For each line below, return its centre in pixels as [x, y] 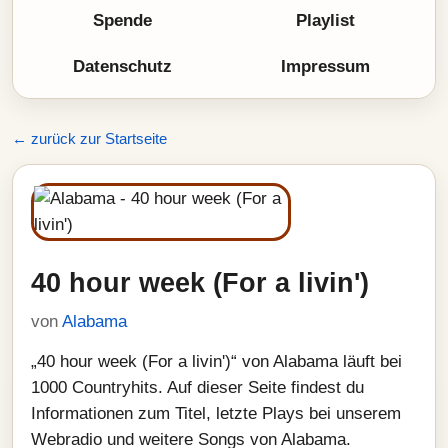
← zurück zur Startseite [89, 138]
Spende [122, 20]
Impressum [325, 66]
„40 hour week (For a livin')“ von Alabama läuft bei [216, 361]
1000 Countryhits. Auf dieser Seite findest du [197, 387]
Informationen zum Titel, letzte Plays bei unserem [216, 413]
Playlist [325, 20]
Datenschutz [122, 66]
